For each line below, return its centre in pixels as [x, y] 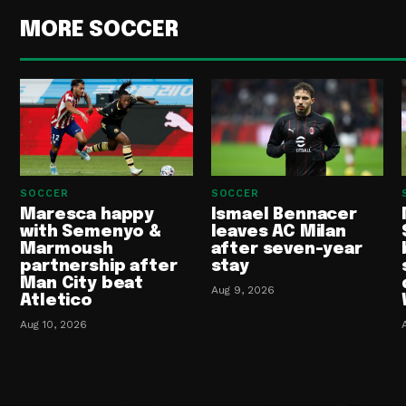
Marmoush [67, 250]
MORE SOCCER [99, 31]
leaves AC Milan [278, 232]
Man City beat [82, 284]
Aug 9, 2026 [242, 290]
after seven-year [286, 250]
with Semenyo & [91, 232]
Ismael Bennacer [284, 215]
